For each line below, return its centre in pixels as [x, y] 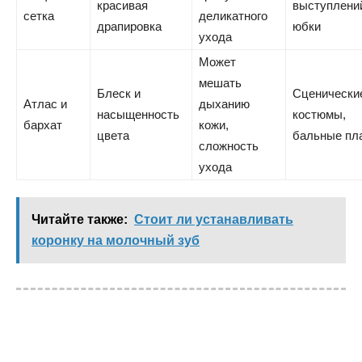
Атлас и [45, 104]
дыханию [224, 104]
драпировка [129, 26]
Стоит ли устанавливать [214, 219]
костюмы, [319, 114]
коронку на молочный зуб [116, 240]
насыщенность [138, 114]
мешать [220, 83]
